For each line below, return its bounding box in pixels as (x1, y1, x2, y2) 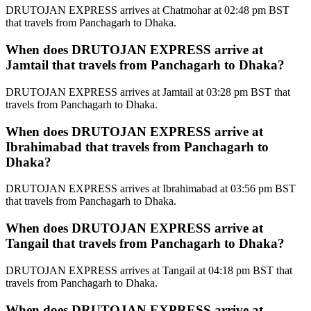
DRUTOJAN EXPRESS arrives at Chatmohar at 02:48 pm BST (6, 4, 289, 17)
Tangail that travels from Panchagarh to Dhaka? (6, 236, 285, 251)
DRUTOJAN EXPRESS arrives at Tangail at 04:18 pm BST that (6, 264, 292, 276)
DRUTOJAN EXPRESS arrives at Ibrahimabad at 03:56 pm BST (6, 183, 296, 195)
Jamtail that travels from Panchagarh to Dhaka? (6, 58, 285, 73)
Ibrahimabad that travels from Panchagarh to (6, 139, 269, 154)
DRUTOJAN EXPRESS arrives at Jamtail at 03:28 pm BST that (6, 85, 290, 98)
